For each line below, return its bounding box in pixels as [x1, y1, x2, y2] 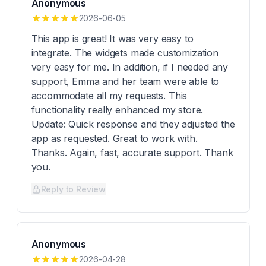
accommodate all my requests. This [31, 90, 188, 102]
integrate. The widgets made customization [31, 47, 218, 59]
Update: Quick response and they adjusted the [31, 118, 235, 130]
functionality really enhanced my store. [31, 104, 204, 116]
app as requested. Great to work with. [31, 132, 198, 144]
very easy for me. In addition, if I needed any [31, 61, 229, 73]
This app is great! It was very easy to [31, 33, 194, 45]
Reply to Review [40, 184, 106, 194]
